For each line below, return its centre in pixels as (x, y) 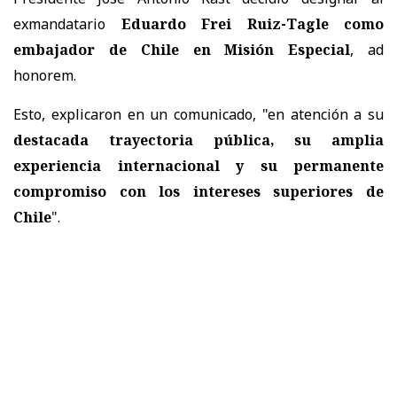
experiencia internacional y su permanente (198, 165)
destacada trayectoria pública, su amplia (198, 140)
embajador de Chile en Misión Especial (182, 49)
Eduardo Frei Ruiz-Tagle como (252, 23)
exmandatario (67, 23)
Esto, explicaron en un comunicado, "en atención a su (198, 114)
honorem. (45, 75)
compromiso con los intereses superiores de (198, 191)
